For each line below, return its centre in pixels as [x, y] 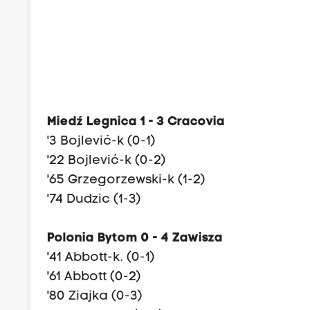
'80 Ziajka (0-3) [95, 297]
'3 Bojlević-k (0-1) [102, 142]
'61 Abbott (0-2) [94, 277]
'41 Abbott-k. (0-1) [101, 258]
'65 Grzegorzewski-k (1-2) [127, 181]
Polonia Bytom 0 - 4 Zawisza [135, 239]
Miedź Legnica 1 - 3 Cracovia [136, 122]
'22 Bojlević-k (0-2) [107, 161]
